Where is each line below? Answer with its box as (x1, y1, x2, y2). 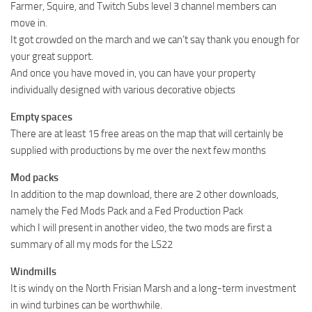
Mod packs (10, 171, 58, 184)
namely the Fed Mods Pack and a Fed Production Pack (10, 204, 243, 217)
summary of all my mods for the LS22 (10, 237, 173, 251)
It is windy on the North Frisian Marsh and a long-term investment (10, 281, 296, 295)
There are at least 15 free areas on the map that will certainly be (10, 127, 283, 140)
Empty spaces (10, 110, 72, 123)
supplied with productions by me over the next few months (10, 143, 266, 157)
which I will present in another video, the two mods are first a (10, 221, 272, 234)
